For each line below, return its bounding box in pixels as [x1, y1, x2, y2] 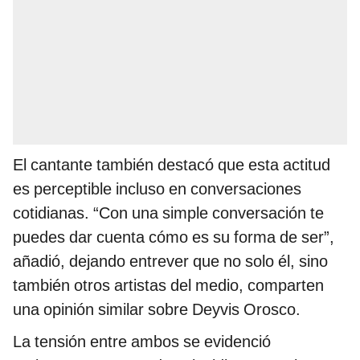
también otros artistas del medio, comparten [13, 275, 324, 295]
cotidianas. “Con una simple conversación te [13, 202, 324, 223]
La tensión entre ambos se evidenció [13, 331, 271, 351]
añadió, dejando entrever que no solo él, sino [13, 251, 328, 271]
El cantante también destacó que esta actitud [13, 154, 330, 174]
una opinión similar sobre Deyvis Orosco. [13, 299, 301, 319]
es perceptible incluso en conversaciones [13, 178, 301, 198]
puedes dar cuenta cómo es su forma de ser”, [13, 227, 334, 247]
